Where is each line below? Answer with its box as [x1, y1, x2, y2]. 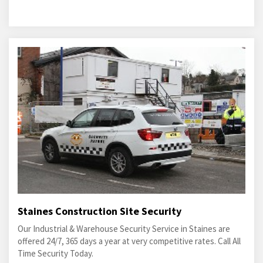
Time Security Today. [18, 248, 93, 259]
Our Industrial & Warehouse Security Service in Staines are [18, 223, 230, 234]
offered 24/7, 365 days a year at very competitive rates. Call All [18, 235, 241, 247]
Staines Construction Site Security [18, 204, 181, 218]
